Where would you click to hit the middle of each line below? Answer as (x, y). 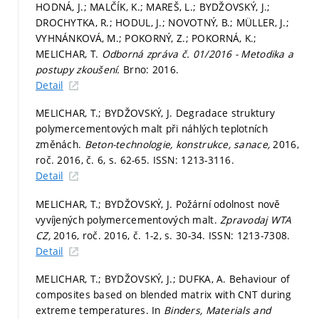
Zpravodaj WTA (256, 219)
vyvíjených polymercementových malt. (128, 219)
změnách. (60, 145)
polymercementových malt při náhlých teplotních (152, 129)
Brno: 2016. (151, 69)
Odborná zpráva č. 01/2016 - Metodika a (198, 53)
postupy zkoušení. (80, 69)
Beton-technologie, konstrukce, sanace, (179, 145)
